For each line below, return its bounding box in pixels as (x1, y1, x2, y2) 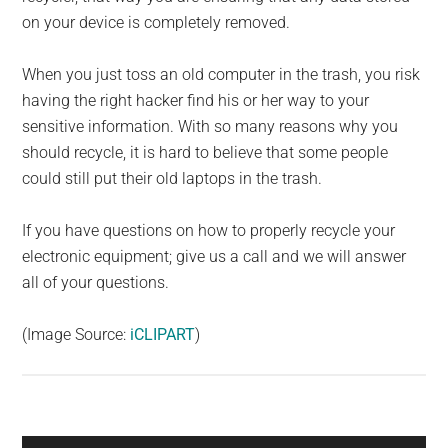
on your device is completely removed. (22, 13, 291, 33)
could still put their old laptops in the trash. (22, 169, 323, 189)
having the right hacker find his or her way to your (22, 91, 370, 111)
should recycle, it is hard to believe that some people (22, 143, 389, 163)
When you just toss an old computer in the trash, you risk (22, 65, 421, 85)
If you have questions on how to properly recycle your (22, 221, 396, 241)
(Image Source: (22, 325, 131, 345)
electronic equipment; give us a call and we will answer (22, 247, 407, 267)
